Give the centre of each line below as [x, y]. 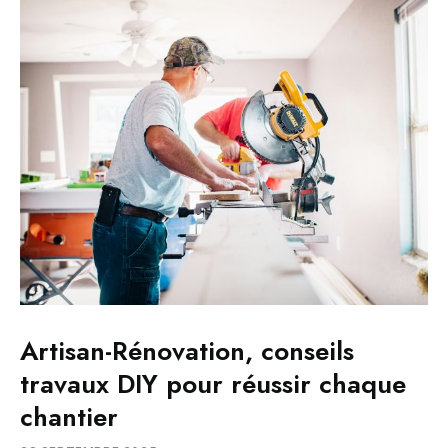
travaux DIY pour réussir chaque [213, 384]
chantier [69, 417]
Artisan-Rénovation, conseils [187, 351]
